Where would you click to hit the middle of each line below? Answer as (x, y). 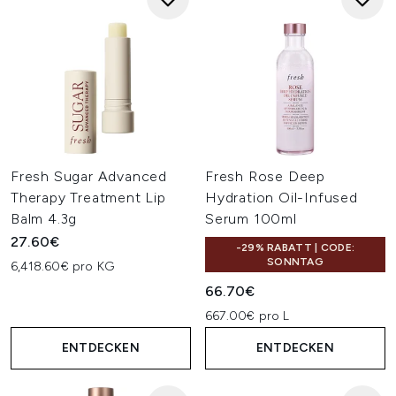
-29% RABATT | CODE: (295, 247)
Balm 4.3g (44, 219)
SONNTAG (295, 262)
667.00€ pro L (247, 316)
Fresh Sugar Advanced (89, 176)
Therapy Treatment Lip (88, 198)
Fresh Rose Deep (266, 176)
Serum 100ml (251, 219)
